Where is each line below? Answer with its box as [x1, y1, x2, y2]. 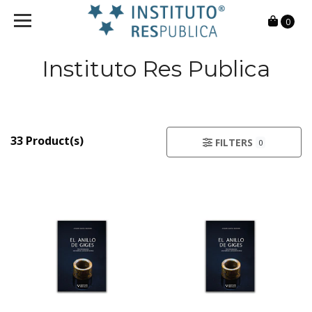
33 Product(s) [10, 133, 84, 148]
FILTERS [212, 136, 256, 149]
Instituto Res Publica [42, 55, 270, 82]
